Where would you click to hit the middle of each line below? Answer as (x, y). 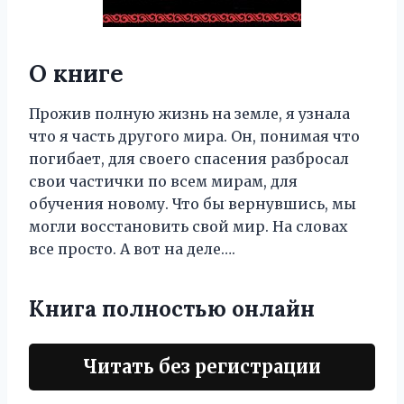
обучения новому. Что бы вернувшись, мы (193, 204)
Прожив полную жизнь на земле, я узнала (189, 114)
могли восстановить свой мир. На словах (188, 226)
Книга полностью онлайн (172, 309)
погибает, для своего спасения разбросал (189, 159)
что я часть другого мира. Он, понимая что (194, 136)
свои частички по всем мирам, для (163, 181)
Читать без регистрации (202, 367)
